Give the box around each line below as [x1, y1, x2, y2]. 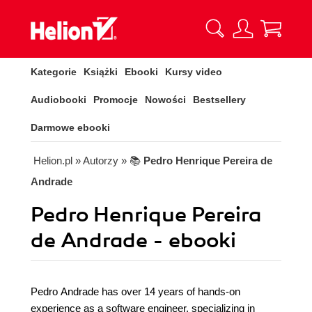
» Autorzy [75, 155, 118, 166]
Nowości [145, 94, 186, 105]
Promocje [93, 94, 138, 105]
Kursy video [165, 66, 222, 77]
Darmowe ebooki [31, 122, 110, 133]
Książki [84, 66, 118, 77]
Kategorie [31, 66, 77, 77]
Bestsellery [193, 94, 246, 105]
